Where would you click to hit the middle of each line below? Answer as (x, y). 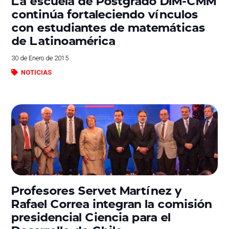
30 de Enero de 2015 (40, 58)
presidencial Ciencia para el (91, 217)
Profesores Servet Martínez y (97, 190)
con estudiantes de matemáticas (108, 27)
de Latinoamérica (64, 40)
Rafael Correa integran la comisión (112, 203)
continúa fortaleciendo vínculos (105, 14)
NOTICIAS (36, 72)
